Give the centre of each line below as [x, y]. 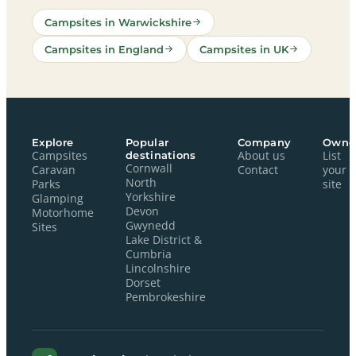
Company [265, 142]
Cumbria [149, 254]
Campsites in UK [244, 49]
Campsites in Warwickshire [118, 22]
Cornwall [149, 168]
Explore [53, 142]
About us [261, 155]
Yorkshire [151, 197]
